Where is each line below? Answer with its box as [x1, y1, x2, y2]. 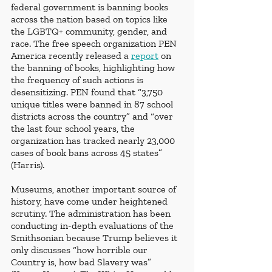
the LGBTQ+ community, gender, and [11, 25, 169, 38]
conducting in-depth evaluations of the [11, 220, 176, 232]
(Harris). [11, 159, 47, 171]
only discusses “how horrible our [11, 244, 150, 256]
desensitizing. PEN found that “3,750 [11, 86, 165, 98]
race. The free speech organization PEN [11, 38, 179, 50]
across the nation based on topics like [11, 13, 170, 25]
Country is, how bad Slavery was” [11, 256, 154, 268]
